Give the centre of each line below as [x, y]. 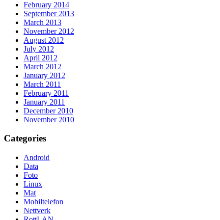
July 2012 [39, 49]
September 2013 [49, 13]
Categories [25, 138]
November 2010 [49, 119]
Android [37, 158]
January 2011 [44, 102]
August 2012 [44, 40]
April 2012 [41, 57]
